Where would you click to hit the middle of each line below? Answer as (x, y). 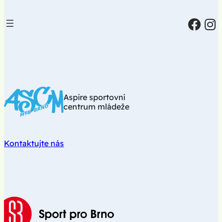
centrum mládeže (96, 106)
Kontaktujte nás (34, 143)
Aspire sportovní (94, 97)
